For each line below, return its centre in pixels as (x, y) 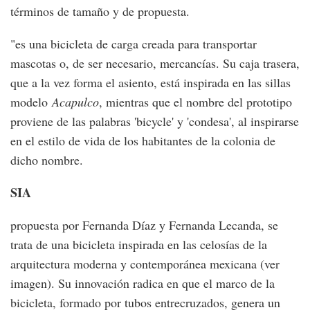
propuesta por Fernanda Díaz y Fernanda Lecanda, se (144, 225)
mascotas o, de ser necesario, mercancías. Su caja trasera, (155, 63)
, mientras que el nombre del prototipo (195, 102)
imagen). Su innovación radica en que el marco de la (143, 283)
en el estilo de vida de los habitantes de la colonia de (143, 140)
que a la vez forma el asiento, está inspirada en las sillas (151, 82)
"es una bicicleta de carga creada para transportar (134, 44)
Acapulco (75, 102)
